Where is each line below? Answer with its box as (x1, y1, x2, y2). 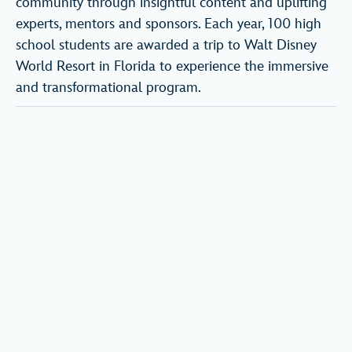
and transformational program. (16, 79, 201, 97)
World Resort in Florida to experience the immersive (16, 58, 328, 75)
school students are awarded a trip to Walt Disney (16, 37, 317, 54)
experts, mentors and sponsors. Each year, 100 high (16, 16, 321, 33)
